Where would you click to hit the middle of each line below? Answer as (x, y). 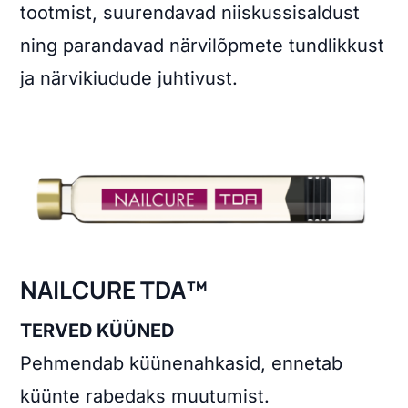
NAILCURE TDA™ (114, 289)
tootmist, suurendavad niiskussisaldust (190, 13)
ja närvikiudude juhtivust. (129, 79)
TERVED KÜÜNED (97, 330)
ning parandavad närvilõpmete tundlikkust (203, 46)
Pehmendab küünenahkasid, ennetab (182, 363)
